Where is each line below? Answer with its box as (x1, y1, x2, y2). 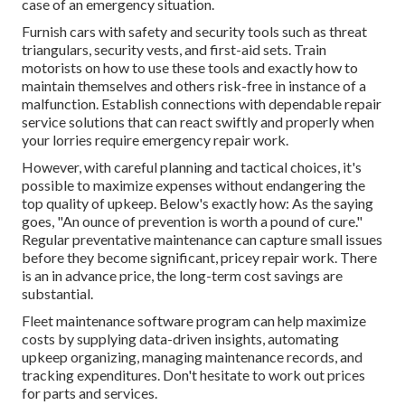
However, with (22, 158, 114, 176)
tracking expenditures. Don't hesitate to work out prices (22, 366, 365, 384)
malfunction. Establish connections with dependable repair (22, 95, 381, 113)
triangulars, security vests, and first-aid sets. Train (22, 41, 326, 59)
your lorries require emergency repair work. (22, 131, 288, 149)
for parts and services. (22, 384, 157, 402)
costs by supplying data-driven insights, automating (22, 330, 339, 348)
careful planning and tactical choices (114, 158, 337, 176)
